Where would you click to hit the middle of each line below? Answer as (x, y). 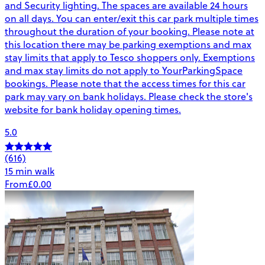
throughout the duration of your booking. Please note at (130, 32)
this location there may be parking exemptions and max (128, 45)
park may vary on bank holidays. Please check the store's (129, 97)
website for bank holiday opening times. (93, 110)
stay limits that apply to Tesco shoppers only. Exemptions (130, 58)
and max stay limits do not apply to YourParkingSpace (124, 71)
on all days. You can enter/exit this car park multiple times (132, 19)
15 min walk (30, 171)
